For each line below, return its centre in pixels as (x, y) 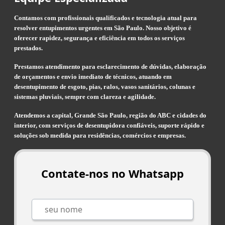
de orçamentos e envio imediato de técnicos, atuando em (93, 77)
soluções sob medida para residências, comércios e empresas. (100, 136)
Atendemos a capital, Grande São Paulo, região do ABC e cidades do (110, 116)
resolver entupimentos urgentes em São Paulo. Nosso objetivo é (103, 28)
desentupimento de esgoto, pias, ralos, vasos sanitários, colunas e (105, 87)
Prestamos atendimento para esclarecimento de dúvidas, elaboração (110, 67)
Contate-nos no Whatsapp (113, 174)
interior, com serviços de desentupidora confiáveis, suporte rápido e (109, 126)
